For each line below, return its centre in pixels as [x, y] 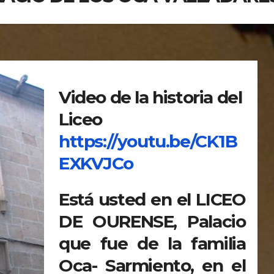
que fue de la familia [152, 243]
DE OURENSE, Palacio [152, 221]
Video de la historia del [150, 98]
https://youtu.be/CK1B [148, 142]
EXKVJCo [96, 164]
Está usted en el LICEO [152, 199]
